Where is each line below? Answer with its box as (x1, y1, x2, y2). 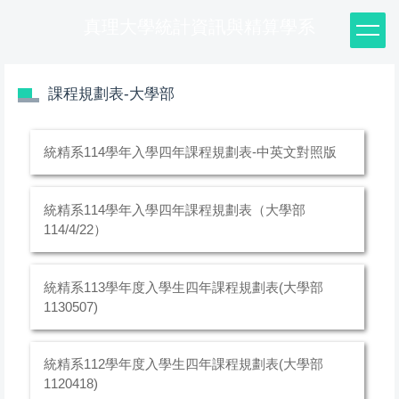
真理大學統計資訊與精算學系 (84, 17, 315, 37)
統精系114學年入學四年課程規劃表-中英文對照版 (43, 144, 337, 160)
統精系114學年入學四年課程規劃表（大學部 (43, 201, 305, 217)
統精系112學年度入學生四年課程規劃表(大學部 (43, 356, 323, 372)
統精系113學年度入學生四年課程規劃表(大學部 (43, 279, 323, 295)
